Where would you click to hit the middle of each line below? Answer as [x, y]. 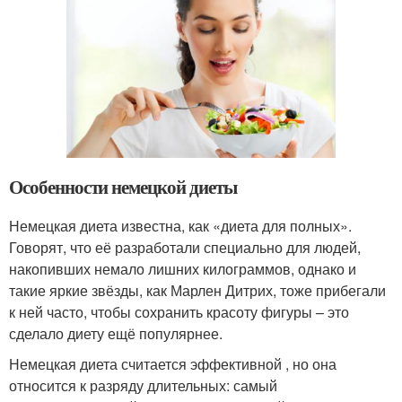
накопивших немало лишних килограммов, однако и [183, 269]
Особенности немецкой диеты [123, 187]
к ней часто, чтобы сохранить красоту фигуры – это [179, 312]
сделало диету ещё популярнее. [116, 334]
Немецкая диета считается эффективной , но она [173, 364]
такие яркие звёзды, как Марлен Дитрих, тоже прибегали [197, 291]
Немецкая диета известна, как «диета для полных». [180, 226]
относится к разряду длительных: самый [143, 386]
